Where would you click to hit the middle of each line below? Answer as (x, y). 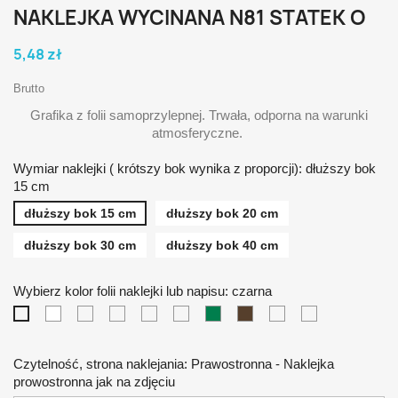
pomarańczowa (167, 314)
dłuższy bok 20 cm (222, 213)
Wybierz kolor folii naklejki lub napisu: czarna (143, 291)
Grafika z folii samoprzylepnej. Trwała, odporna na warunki (199, 115)
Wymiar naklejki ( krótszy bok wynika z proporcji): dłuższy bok (195, 168)
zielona (239, 314)
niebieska (214, 314)
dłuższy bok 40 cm (222, 245)
